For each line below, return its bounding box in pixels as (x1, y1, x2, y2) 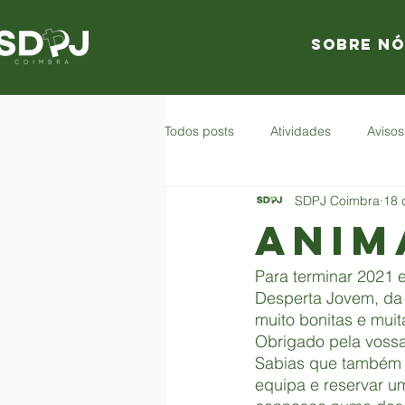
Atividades (270, 122, 331, 139)
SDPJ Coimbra (295, 192, 380, 209)
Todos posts (165, 122, 234, 139)
